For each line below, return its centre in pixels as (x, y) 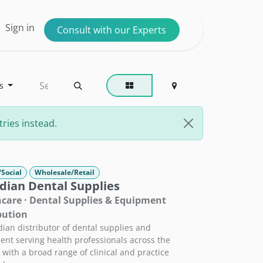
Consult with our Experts (112, 30)
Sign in (20, 28)
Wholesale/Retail (64, 173)
